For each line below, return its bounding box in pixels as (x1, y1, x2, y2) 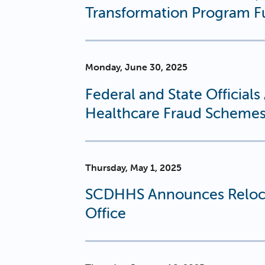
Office (85, 203, 126, 222)
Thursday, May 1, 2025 (85, 161, 182, 173)
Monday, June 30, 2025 (85, 61, 188, 73)
